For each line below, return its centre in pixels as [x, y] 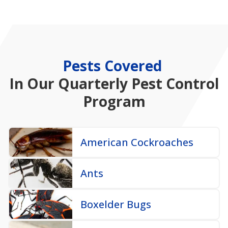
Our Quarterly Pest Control [123, 73]
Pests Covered [114, 55]
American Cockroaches [137, 132]
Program [114, 91]
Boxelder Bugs [116, 194]
